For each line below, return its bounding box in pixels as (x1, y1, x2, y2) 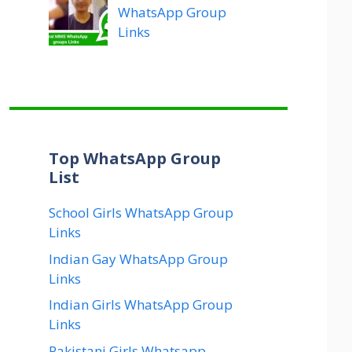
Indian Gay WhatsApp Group (49, 249, 228, 268)
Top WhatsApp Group (49, 148, 221, 170)
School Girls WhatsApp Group (49, 203, 233, 222)
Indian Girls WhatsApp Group (49, 295, 233, 314)
